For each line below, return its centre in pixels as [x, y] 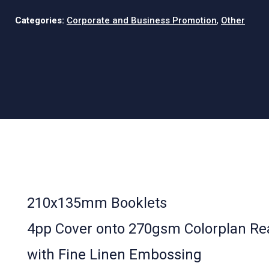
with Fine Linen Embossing [114, 255]
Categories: [40, 20]
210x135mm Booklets [97, 203]
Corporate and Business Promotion [142, 20]
